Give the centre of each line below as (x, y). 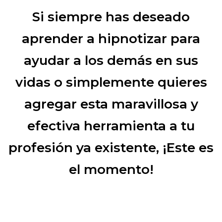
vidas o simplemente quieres (111, 82)
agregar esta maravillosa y (111, 104)
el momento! (111, 169)
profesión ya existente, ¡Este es (111, 147)
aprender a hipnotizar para (111, 38)
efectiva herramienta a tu (111, 126)
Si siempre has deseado (111, 17)
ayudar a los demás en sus (111, 60)
